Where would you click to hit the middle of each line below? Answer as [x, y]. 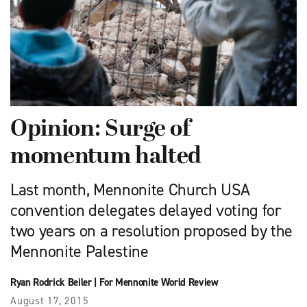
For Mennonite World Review [159, 283]
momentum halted [106, 158]
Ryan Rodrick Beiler [51, 283]
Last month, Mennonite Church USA [131, 190]
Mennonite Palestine [79, 252]
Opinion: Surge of [100, 130]
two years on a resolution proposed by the [152, 231]
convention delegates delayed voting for [146, 211]
